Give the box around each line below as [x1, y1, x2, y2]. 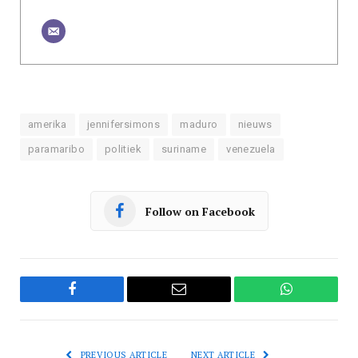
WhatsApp [284, 293, 347, 308]
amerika [28, 118, 67, 131]
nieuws [237, 118, 272, 131]
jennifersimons [86, 118, 161, 131]
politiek [104, 143, 142, 156]
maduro [180, 118, 218, 131]
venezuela [226, 143, 276, 156]
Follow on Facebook [145, 203, 255, 219]
